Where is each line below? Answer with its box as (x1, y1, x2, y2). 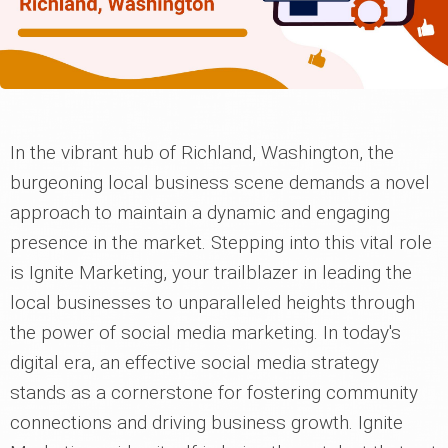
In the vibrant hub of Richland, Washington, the (10, 141, 394, 165)
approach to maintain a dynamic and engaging (10, 201, 390, 225)
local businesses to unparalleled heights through (10, 291, 415, 315)
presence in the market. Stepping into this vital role (10, 231, 432, 255)
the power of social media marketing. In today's (10, 321, 401, 345)
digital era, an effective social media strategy (10, 351, 379, 375)
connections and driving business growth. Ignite (10, 411, 403, 435)
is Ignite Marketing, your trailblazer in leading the (10, 261, 412, 285)
